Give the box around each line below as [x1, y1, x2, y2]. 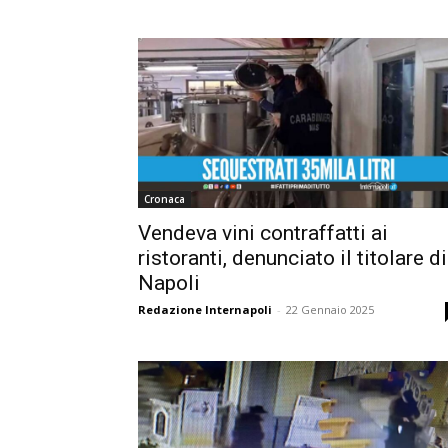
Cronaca [144, 191, 185, 206]
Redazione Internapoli [138, 301, 272, 317]
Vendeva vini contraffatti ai [138, 220, 388, 245]
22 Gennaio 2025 [286, 301, 374, 317]
